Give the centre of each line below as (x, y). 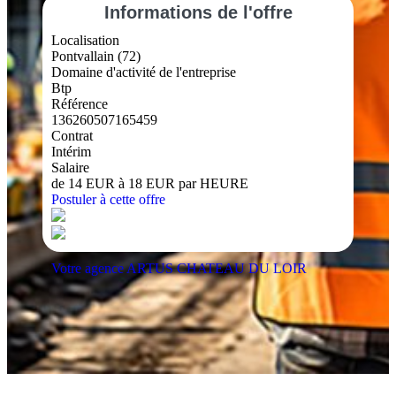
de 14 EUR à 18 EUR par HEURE (150, 184)
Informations (160, 13)
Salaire (70, 168)
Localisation (85, 41)
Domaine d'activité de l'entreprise (144, 72)
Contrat (72, 136)
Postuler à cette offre (108, 200)
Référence (80, 104)
